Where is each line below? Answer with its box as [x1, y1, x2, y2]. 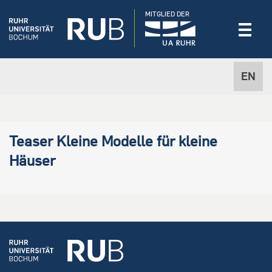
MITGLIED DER [145, 10, 189, 18]
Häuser [9, 151, 55, 169]
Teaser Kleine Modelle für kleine [9, 131, 217, 150]
